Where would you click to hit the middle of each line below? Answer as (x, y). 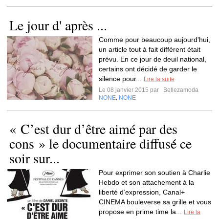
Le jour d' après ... (58, 25)
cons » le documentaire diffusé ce (100, 143)
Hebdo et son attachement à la (146, 182)
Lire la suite (159, 79)
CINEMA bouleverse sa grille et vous (155, 202)
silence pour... (121, 79)
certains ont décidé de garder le (148, 69)
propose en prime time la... (141, 212)
